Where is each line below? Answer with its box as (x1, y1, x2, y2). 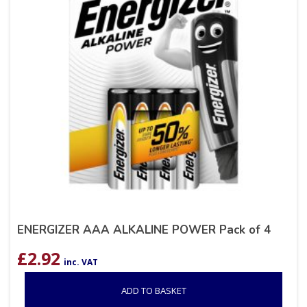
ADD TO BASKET (121, 284, 186, 297)
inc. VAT (64, 256, 98, 269)
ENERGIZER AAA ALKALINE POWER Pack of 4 (17, 222, 271, 238)
